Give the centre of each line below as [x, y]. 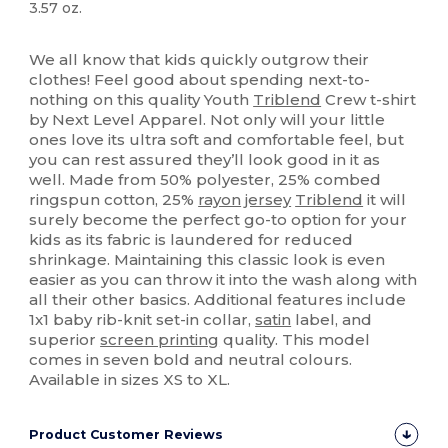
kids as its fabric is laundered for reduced [191, 240]
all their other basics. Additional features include [218, 300]
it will [385, 200]
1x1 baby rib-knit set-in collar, [142, 320]
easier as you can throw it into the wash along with [223, 280]
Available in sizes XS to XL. [130, 380]
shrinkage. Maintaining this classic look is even [207, 260]
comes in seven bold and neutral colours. [191, 360]
